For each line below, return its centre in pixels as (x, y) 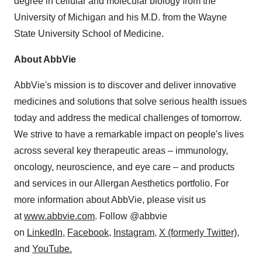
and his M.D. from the (152, 17)
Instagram (134, 232)
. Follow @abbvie (131, 216)
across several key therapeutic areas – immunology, (121, 151)
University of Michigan (60, 17)
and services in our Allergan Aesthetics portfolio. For (121, 183)
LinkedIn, (46, 232)
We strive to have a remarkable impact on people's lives (129, 134)
